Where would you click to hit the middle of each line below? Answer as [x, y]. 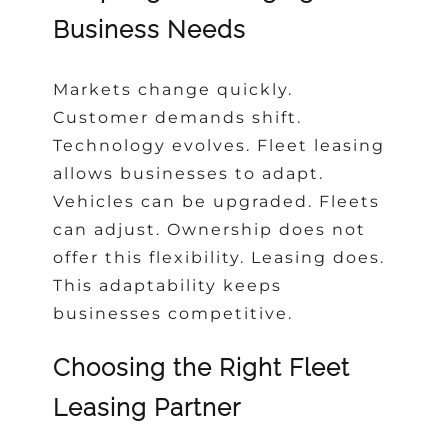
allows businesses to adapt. [189, 174]
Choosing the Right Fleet [202, 368]
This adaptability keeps [168, 286]
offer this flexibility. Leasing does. [219, 258]
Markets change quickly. [173, 90]
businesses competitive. [173, 314]
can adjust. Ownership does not [210, 230]
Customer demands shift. [178, 118]
